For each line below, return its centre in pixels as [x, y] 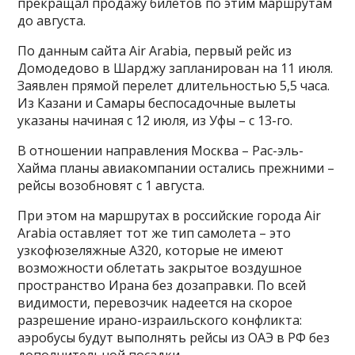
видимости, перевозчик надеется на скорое [155, 303]
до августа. [52, 21]
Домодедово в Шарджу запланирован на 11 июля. [176, 69]
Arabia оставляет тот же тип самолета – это [155, 233]
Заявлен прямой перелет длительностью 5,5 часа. [174, 86]
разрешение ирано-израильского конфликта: [160, 321]
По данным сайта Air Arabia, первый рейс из [155, 51]
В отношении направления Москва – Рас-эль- [161, 151]
